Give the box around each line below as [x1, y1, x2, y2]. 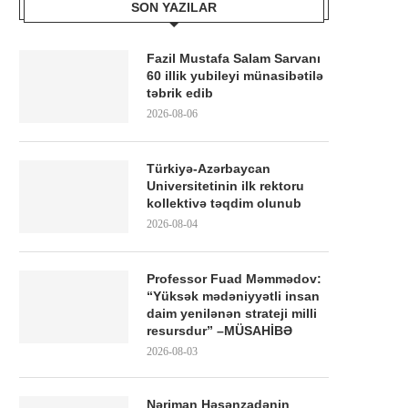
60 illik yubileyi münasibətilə [147, 68, 323, 84]
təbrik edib [147, 86, 213, 101]
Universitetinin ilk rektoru [147, 178, 304, 194]
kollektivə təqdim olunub [147, 196, 301, 211]
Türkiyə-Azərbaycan [147, 161, 270, 177]
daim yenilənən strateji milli [147, 306, 317, 321]
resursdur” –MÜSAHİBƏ [147, 323, 292, 339]
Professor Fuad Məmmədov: [147, 271, 321, 287]
